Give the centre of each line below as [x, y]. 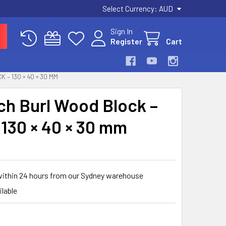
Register [126, 41]
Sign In [122, 31]
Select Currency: [131, 9]
